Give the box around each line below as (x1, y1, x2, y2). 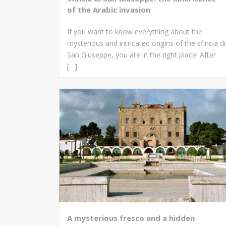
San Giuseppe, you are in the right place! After (67, 49, 216, 60)
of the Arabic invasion (67, 4, 150, 15)
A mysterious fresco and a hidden (67, 212, 195, 223)
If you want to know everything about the (67, 26, 202, 36)
